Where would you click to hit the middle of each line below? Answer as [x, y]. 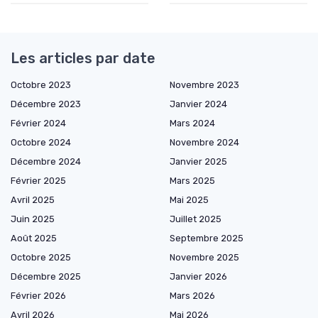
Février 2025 [38, 180]
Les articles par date [83, 58]
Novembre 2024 [204, 142]
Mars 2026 [192, 295]
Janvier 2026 [198, 276]
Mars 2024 [192, 123]
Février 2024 [38, 123]
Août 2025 [34, 238]
